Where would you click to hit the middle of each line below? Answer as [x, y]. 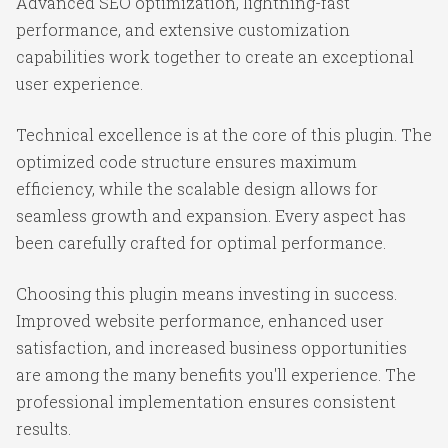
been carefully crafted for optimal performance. [201, 242]
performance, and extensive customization [183, 29]
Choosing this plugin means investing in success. [206, 293]
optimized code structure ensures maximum [186, 161]
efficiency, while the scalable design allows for [197, 188]
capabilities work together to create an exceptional [215, 56]
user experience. [79, 83]
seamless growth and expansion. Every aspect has [211, 215]
